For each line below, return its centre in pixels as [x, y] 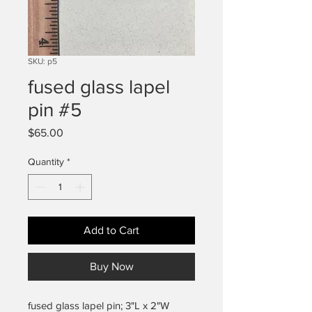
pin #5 [55, 110]
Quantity [46, 162]
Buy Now [111, 267]
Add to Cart [111, 231]
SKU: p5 [42, 62]
